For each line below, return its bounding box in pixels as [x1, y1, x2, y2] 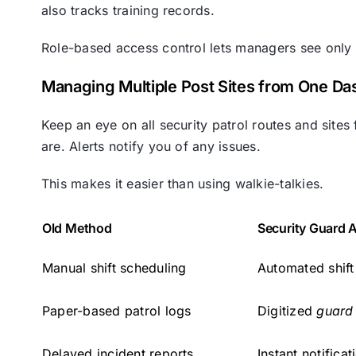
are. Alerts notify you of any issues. [41, 138, 261, 155]
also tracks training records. [41, 2, 215, 19]
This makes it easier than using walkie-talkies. [41, 176, 324, 192]
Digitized [257, 303, 317, 319]
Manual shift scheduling [41, 260, 187, 277]
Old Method [41, 220, 112, 237]
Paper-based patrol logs [41, 303, 192, 319]
